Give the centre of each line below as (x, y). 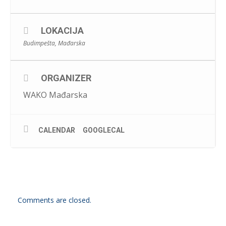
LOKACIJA (62, 31)
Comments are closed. (54, 200)
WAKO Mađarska (55, 95)
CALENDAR (57, 130)
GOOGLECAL (104, 130)
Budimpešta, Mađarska (54, 43)
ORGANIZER (66, 78)
